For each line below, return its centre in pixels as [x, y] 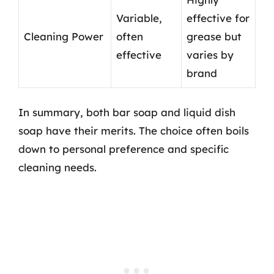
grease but [214, 36]
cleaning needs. [57, 167]
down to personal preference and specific [124, 149]
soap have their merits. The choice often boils [134, 131]
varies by [210, 54]
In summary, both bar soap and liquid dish [127, 112]
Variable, [139, 18]
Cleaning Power [64, 36]
